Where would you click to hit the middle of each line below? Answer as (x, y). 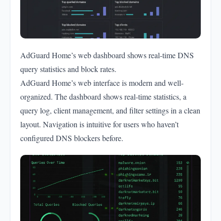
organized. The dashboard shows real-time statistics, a (103, 96)
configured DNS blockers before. (72, 138)
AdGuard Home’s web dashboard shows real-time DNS (107, 55)
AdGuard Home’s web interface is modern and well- (102, 82)
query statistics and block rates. (68, 69)
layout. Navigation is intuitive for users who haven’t (99, 124)
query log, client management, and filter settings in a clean (110, 110)
